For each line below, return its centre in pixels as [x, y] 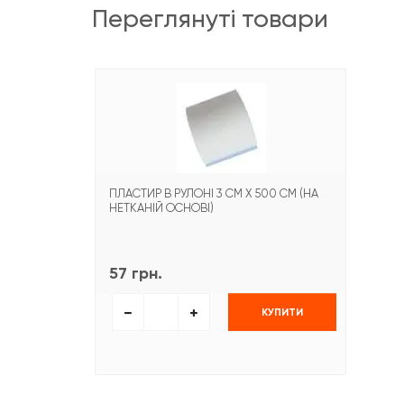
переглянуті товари [218, 19]
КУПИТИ [282, 312]
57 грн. [136, 274]
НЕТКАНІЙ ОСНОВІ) [161, 208]
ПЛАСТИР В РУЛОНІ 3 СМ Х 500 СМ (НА [214, 194]
